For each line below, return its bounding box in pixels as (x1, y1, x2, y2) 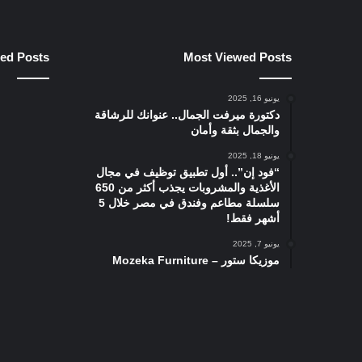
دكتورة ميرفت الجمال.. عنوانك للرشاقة (95, 108, 280, 121)
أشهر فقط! (226, 212, 280, 225)
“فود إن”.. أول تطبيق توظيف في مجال (96, 166, 280, 179)
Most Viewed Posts (183, 50, 292, 64)
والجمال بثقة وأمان (191, 124, 280, 137)
